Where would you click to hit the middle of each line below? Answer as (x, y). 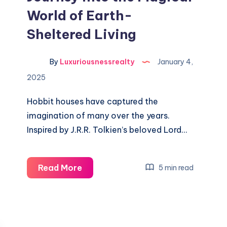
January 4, (175, 62)
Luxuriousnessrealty (97, 62)
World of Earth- (80, 15)
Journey (98, 210)
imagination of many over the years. (99, 116)
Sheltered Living (82, 34)
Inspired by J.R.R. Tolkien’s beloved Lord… (107, 130)
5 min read (176, 167)
